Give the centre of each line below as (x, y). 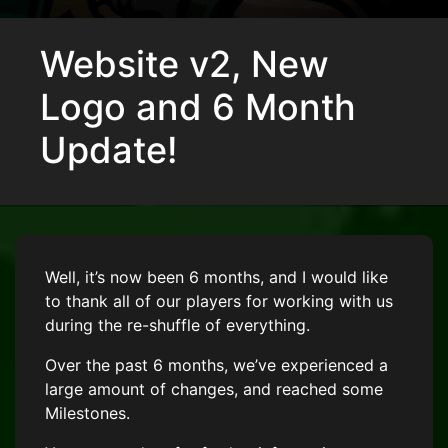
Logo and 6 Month (198, 107)
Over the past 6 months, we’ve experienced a (216, 365)
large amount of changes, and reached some (214, 389)
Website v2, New (184, 64)
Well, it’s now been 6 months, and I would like (216, 277)
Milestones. (87, 413)
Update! (109, 150)
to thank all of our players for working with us (219, 301)
